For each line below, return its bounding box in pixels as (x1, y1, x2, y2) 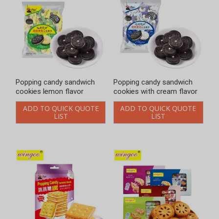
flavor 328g (113, 96, 150, 106)
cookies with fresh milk (113, 87, 189, 96)
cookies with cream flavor (16, 87, 100, 96)
